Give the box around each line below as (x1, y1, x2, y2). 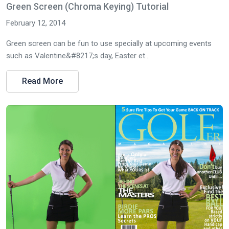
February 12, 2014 (6, 18, 65, 28)
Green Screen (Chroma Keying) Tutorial (6, 1, 169, 12)
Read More (22, 76, 63, 86)
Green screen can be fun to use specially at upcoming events (6, 39, 212, 48)
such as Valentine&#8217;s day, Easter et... (6, 51, 150, 60)
